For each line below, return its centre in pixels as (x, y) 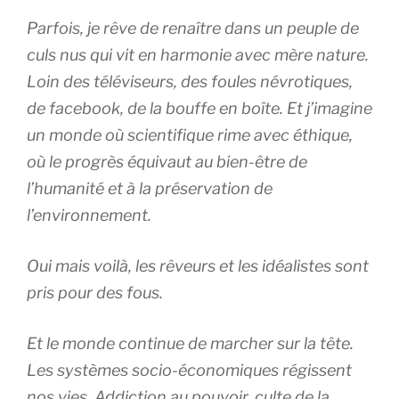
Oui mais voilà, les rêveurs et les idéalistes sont (198, 265)
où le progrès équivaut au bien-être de (167, 161)
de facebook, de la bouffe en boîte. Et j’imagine (199, 108)
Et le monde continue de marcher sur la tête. (190, 343)
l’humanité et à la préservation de (150, 188)
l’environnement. (89, 215)
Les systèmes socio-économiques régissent (189, 370)
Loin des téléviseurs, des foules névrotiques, (190, 81)
